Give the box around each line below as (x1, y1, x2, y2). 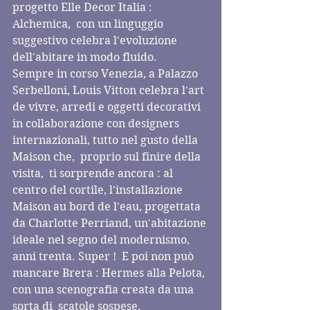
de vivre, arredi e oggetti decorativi (12, 100, 203, 113)
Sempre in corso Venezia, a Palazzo (12, 67, 201, 80)
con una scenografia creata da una (12, 283, 197, 296)
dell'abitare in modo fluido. (12, 51, 160, 64)
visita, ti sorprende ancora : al (12, 167, 176, 180)
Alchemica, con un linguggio (12, 17, 166, 30)
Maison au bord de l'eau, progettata (12, 200, 203, 213)
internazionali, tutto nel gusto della (12, 134, 201, 147)
